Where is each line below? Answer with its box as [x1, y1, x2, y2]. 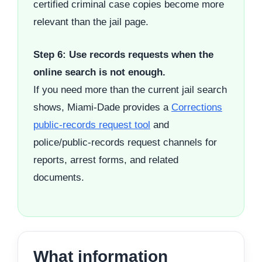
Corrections [171, 101, 222, 113]
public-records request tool [33, 119, 150, 130]
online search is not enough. [33, 66, 166, 78]
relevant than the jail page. [33, 16, 149, 28]
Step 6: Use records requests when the [33, 49, 213, 60]
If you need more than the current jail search [33, 84, 227, 95]
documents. [33, 171, 84, 183]
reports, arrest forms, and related [33, 154, 178, 166]
